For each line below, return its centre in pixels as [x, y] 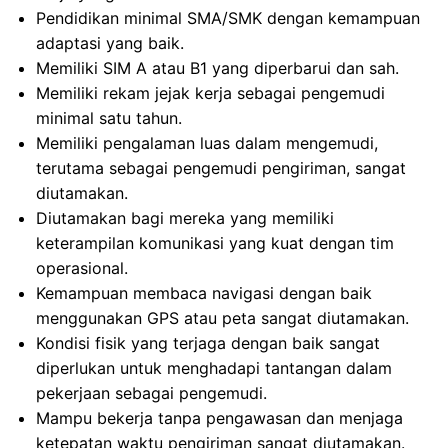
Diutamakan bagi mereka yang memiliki [185, 218]
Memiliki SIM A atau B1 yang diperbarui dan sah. [217, 68]
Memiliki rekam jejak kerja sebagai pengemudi [210, 93]
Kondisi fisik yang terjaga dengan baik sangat [208, 343]
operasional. [82, 268]
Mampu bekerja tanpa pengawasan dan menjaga [219, 418]
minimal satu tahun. [109, 118]
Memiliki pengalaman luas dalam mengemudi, [207, 143]
